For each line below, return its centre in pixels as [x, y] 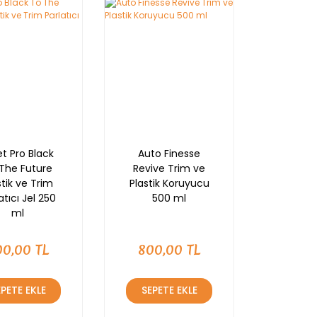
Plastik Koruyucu [169, 183]
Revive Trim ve [169, 168]
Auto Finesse [169, 153]
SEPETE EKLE [169, 290]
